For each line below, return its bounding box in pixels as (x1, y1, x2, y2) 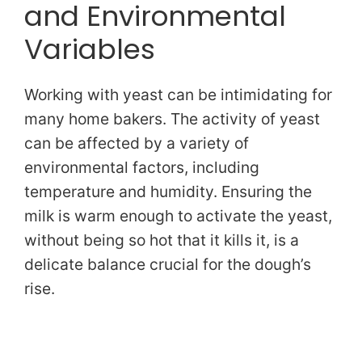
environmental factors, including (24, 158, 259, 178)
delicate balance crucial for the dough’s (24, 255, 311, 275)
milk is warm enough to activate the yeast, (24, 206, 332, 226)
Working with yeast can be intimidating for (24, 85, 332, 105)
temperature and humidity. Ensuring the (24, 182, 312, 202)
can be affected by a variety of (24, 133, 249, 154)
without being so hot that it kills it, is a (24, 230, 299, 250)
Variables (24, 30, 155, 69)
